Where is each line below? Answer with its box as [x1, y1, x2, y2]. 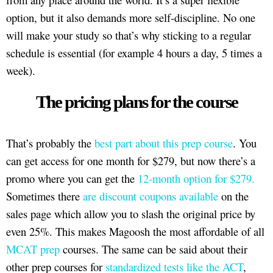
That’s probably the [6, 135, 94, 151]
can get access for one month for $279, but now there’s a [6, 153, 255, 168]
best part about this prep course [94, 135, 233, 151]
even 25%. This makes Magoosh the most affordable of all [6, 224, 264, 239]
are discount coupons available [83, 188, 218, 204]
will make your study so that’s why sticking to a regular [6, 27, 251, 43]
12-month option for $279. [138, 171, 255, 186]
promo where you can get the [6, 171, 138, 186]
